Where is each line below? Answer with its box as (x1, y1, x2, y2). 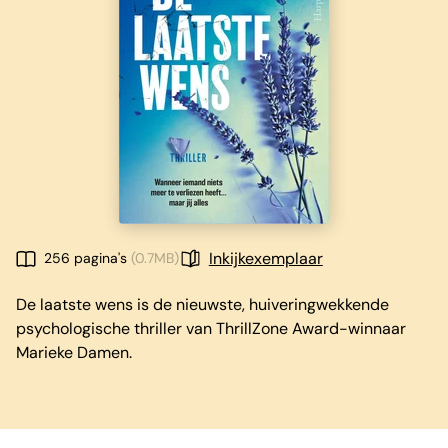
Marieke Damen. (16, 342, 132, 363)
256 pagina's (44, 249, 127, 267)
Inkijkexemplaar (208, 248, 323, 269)
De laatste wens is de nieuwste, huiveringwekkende (16, 294, 389, 315)
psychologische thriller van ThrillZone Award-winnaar (16, 318, 406, 339)
